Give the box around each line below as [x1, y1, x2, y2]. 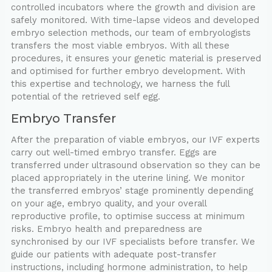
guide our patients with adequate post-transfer [10, 249, 216, 260]
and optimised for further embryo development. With [10, 66, 245, 77]
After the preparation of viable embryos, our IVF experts [10, 134, 260, 146]
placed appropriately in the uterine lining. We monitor [10, 172, 245, 184]
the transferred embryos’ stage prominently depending [10, 185, 253, 197]
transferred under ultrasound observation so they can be [10, 160, 260, 171]
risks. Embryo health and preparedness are [10, 223, 202, 235]
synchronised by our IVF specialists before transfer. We [10, 236, 255, 248]
